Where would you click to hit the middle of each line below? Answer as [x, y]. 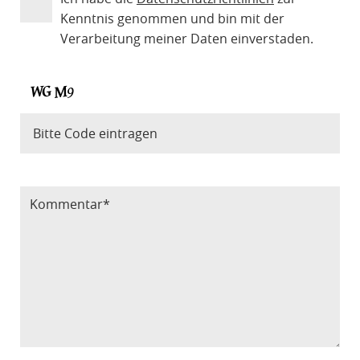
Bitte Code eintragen [90, 165]
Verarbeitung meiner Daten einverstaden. [186, 38]
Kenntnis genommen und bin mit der [172, 18]
